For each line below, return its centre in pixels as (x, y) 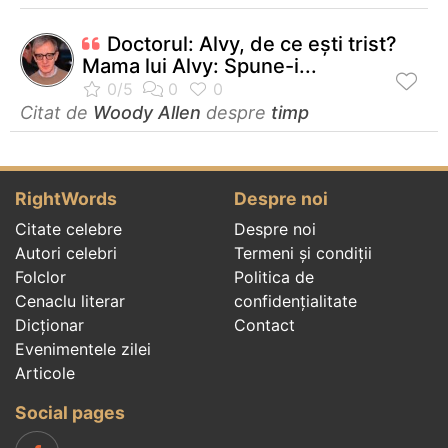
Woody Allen (147, 112)
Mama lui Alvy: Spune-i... (199, 65)
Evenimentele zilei (83, 348)
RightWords (66, 198)
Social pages (70, 412)
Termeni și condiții (303, 252)
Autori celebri (66, 252)
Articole (45, 372)
